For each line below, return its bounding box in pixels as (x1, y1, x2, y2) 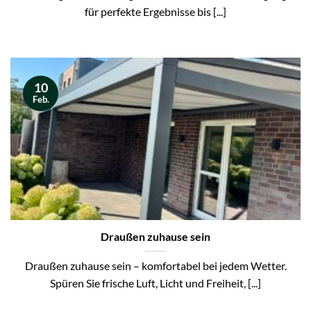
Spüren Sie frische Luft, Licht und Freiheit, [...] (50, 276, 261, 289)
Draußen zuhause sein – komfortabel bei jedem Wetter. (24, 259, 287, 272)
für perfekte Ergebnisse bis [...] (85, 5, 226, 18)
